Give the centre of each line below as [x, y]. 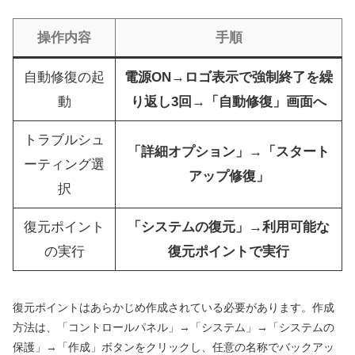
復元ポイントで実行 [229, 251]
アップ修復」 [229, 176]
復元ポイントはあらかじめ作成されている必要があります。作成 [174, 307]
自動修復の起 [64, 77]
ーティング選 [64, 164]
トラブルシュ [64, 139]
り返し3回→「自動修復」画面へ [229, 101]
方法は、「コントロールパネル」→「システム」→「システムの [174, 327]
